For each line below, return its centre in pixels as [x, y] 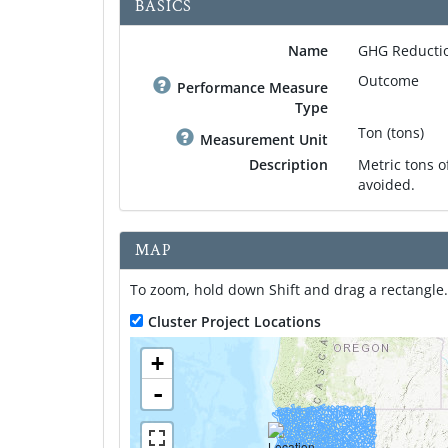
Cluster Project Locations [234, 321]
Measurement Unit [264, 139]
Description [289, 164]
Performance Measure [253, 87]
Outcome [389, 80]
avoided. [387, 184]
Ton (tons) [391, 132]
